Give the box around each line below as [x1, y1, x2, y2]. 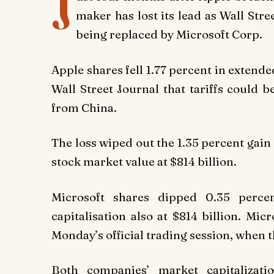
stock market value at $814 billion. [51, 154, 237, 169]
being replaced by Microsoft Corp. [76, 27, 263, 42]
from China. [51, 100, 117, 115]
